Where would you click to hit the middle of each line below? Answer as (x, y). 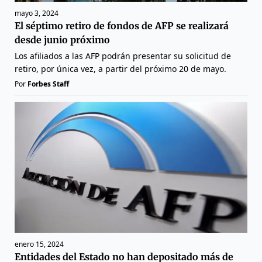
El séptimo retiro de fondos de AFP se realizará (122, 26)
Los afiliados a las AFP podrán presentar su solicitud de (123, 56)
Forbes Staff (48, 84)
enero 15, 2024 (39, 244)
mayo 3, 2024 (37, 13)
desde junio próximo (62, 40)
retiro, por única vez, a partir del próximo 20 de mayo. (120, 69)
